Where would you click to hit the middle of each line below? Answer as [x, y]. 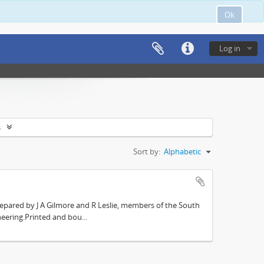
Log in [230, 48]
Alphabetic [182, 151]
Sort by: [147, 151]
